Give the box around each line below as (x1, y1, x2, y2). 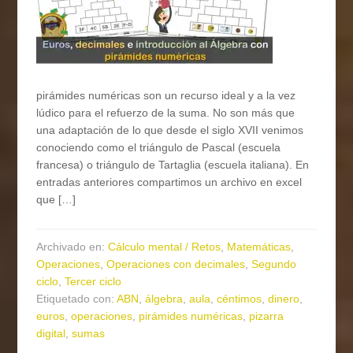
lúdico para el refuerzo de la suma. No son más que (36, 106, 295, 120)
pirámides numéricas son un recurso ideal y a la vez (36, 89, 296, 102)
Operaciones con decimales (106, 258, 246, 271)
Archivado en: (36, 240, 109, 254)
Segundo (251, 258, 297, 271)
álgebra (145, 292, 184, 306)
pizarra (249, 310, 284, 323)
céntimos (217, 292, 262, 306)
